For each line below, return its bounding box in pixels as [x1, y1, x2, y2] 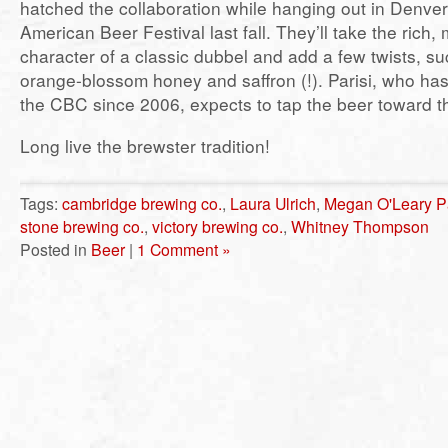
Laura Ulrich [230, 192, 316, 216]
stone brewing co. [20, 215, 144, 239]
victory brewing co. [152, 215, 283, 239]
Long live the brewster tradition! [20, 132, 270, 158]
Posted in [20, 238, 91, 262]
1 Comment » [137, 238, 231, 262]
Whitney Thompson [291, 215, 429, 239]
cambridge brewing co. [62, 192, 222, 216]
